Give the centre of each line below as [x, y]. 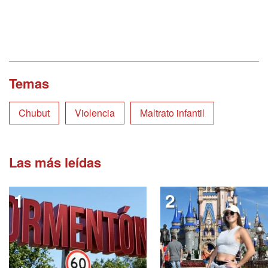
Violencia [95, 112]
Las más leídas [55, 162]
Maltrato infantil [172, 112]
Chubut [34, 112]
